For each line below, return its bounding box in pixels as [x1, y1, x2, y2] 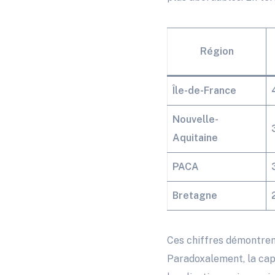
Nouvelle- [172, 114, 219, 126]
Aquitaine [172, 132, 218, 144]
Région [199, 45, 234, 58]
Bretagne [172, 190, 217, 202]
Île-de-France [172, 85, 236, 97]
